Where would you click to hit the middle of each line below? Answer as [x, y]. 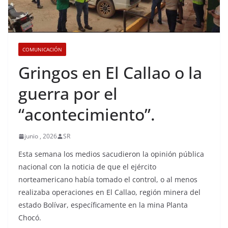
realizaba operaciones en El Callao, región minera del [109, 192]
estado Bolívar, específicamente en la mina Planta [103, 205]
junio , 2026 [41, 136]
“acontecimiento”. [87, 114]
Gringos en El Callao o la [110, 73]
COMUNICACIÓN [42, 49]
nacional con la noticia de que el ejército [87, 167]
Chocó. [30, 218]
